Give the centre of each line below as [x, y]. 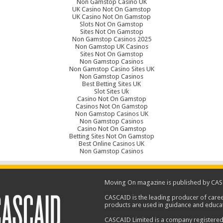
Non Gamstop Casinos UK [111, 114]
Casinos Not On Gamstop [111, 106]
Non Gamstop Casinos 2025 [111, 39]
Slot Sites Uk [111, 91]
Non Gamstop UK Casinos [111, 47]
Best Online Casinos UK [111, 144]
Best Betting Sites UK [111, 84]
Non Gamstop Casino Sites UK [111, 69]
